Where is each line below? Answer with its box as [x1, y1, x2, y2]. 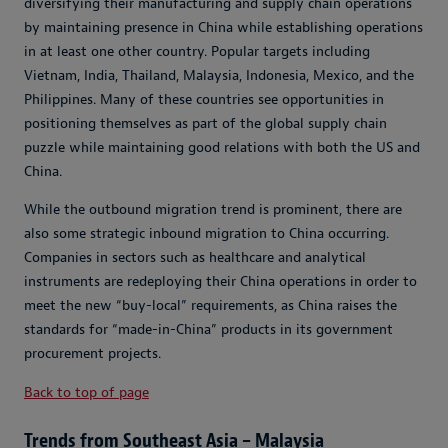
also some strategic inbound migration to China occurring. [24, 225, 389, 243]
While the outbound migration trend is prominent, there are [24, 201, 402, 219]
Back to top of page [24, 384, 149, 402]
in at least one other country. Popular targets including [24, 43, 370, 61]
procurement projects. [24, 345, 161, 363]
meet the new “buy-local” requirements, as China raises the [24, 297, 397, 315]
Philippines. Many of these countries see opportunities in [24, 91, 384, 109]
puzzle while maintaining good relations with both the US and [24, 139, 420, 157]
